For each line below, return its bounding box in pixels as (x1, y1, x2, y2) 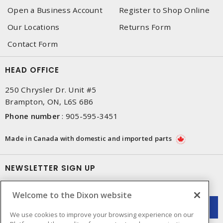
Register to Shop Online (119, 5, 210, 15)
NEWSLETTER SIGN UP (5, 163, 96, 173)
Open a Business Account (7, 5, 103, 15)
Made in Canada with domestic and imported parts (5, 134, 173, 143)
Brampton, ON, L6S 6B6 (5, 97, 94, 107)
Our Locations (7, 22, 60, 32)
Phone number (5, 111, 60, 121)
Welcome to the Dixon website (12, 189, 132, 201)
